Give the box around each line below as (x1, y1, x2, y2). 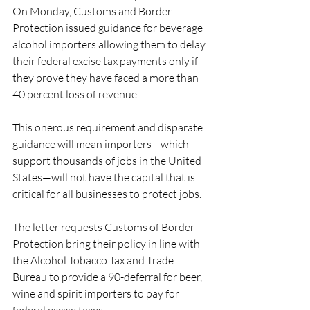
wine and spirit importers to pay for (12, 286, 181, 300)
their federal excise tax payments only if (12, 54, 200, 68)
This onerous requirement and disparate (12, 120, 205, 134)
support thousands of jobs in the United (12, 154, 203, 167)
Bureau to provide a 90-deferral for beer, (12, 270, 204, 284)
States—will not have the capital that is (12, 170, 197, 184)
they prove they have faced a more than (12, 71, 201, 84)
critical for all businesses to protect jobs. (12, 187, 201, 201)
